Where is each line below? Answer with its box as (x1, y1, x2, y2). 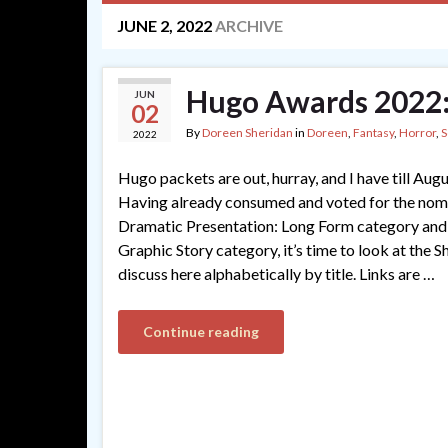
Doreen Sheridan (202, 125, 293, 140)
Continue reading (143, 323, 259, 340)
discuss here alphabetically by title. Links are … (118, 264, 435, 283)
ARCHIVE (212, 16, 283, 35)
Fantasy (353, 125, 394, 140)
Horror (399, 125, 436, 140)
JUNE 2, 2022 (117, 16, 212, 35)
